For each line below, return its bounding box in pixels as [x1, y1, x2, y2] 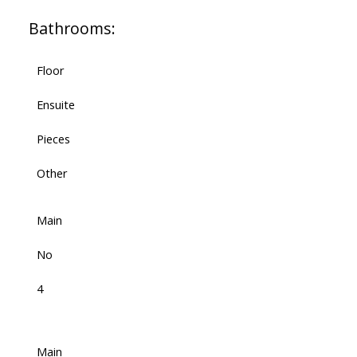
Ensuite [36, 96, 75, 112]
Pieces [36, 130, 70, 147]
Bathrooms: [28, 17, 116, 39]
